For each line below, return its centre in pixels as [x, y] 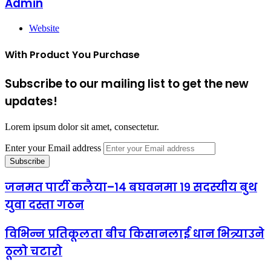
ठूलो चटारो [34, 251]
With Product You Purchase [72, 54]
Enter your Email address [53, 148]
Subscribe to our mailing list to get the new [127, 83]
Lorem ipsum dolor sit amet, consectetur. [82, 126]
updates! [31, 101]
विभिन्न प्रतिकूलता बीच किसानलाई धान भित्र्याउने [135, 233]
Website [44, 28]
